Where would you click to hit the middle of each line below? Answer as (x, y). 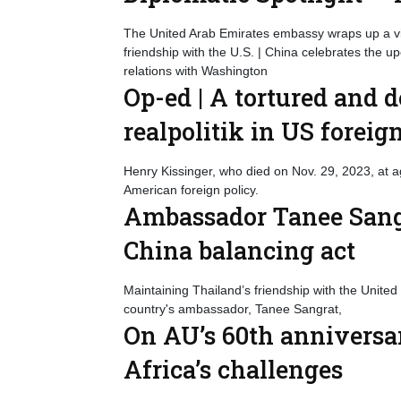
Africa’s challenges (233, 369)
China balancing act (239, 250)
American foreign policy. (191, 190)
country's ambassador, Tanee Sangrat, (233, 309)
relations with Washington (196, 71)
